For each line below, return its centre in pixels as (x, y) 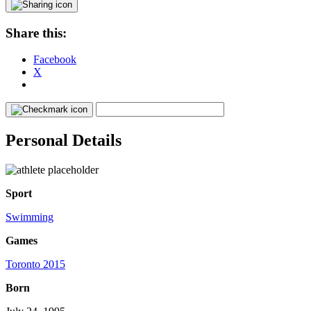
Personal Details (64, 141)
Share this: (36, 33)
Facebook (55, 60)
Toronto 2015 (35, 264)
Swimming (30, 217)
